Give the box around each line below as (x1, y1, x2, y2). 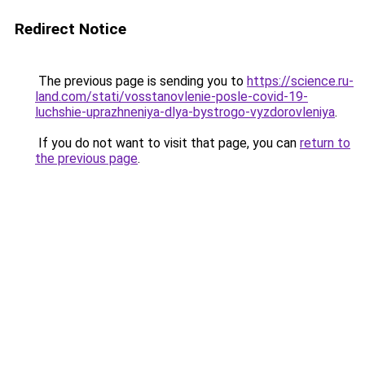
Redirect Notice (15, 20, 126, 38)
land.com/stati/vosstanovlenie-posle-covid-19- (35, 89, 308, 104)
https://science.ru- (247, 73, 354, 89)
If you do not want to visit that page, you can (35, 135, 300, 151)
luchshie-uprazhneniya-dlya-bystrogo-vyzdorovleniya (35, 104, 335, 120)
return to (300, 135, 350, 151)
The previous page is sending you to (35, 73, 247, 89)
